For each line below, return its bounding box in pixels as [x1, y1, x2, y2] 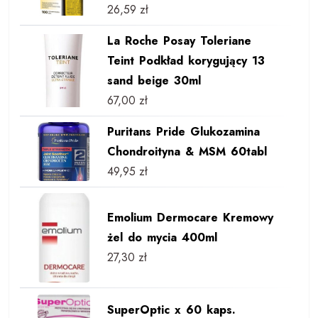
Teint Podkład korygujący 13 [106, 52, 265, 69]
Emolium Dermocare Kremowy [106, 209, 273, 226]
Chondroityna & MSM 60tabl [106, 143, 267, 160]
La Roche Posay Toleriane [106, 32, 251, 49]
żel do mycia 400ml [106, 229, 217, 246]
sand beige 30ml [106, 72, 201, 89]
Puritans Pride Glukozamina [106, 123, 260, 140]
